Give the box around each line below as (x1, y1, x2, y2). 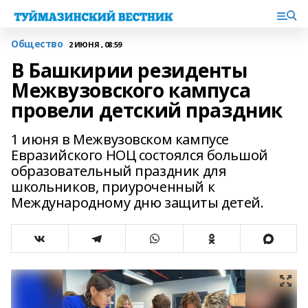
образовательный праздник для (11, 162, 227, 180)
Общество (11, 37, 63, 50)
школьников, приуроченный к (11, 177, 215, 196)
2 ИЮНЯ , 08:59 (68, 38, 122, 49)
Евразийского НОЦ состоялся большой (11, 146, 268, 164)
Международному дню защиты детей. (11, 193, 264, 212)
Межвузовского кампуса (11, 77, 251, 103)
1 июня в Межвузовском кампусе (11, 130, 229, 148)
